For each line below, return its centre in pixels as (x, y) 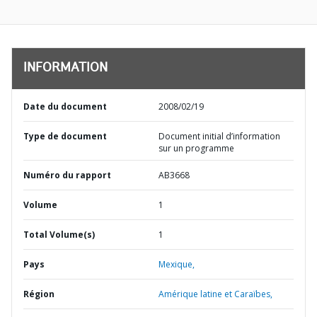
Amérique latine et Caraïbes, (215, 294)
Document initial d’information (219, 136)
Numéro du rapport (67, 175)
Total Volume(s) (59, 235)
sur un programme (196, 148)
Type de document (65, 136)
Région (39, 294)
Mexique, (177, 264)
